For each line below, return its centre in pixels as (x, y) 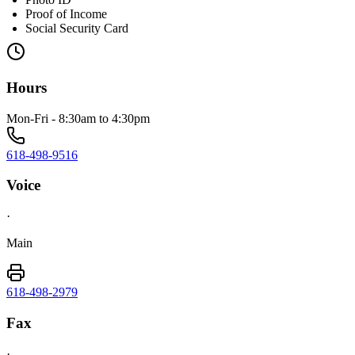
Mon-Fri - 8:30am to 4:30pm (78, 118)
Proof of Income (66, 14)
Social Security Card (77, 29)
